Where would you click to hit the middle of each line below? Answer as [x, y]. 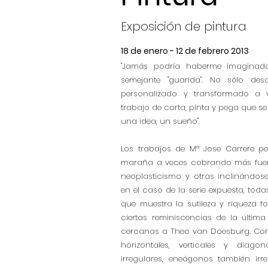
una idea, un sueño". [161, 121]
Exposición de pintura [184, 26]
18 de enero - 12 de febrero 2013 [185, 51]
